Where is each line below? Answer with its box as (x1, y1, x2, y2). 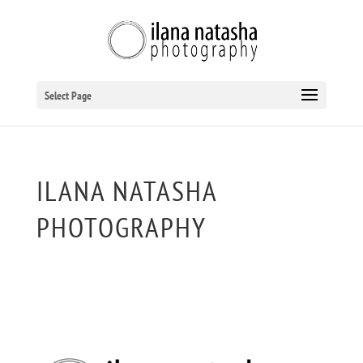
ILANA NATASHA (36, 172, 217, 209)
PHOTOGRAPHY (36, 208, 207, 246)
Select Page (44, 88, 92, 103)
